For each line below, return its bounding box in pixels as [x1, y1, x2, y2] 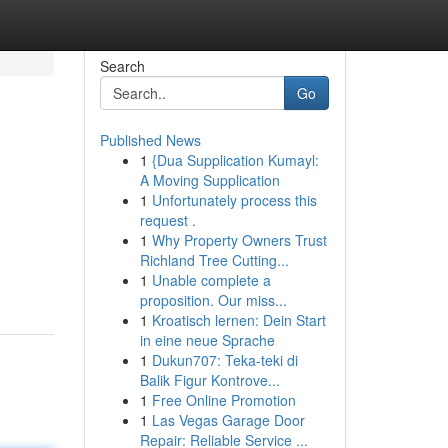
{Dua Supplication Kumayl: [151, 150, 319, 170]
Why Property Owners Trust [151, 230, 327, 250]
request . [139, 210, 196, 230]
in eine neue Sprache [139, 330, 275, 350]
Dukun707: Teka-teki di [151, 350, 298, 370]
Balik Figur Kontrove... [139, 370, 280, 390]
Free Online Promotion [151, 390, 296, 410]
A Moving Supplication [139, 170, 280, 190]
